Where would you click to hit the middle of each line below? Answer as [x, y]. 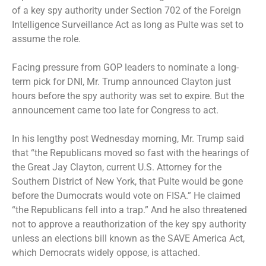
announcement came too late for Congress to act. [115, 110]
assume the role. [47, 39]
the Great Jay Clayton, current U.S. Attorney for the [117, 167]
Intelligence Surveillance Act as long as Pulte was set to [128, 24]
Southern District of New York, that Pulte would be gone [127, 181]
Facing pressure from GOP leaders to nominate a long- [125, 67]
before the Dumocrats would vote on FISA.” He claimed [126, 195]
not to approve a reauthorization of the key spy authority [129, 224]
